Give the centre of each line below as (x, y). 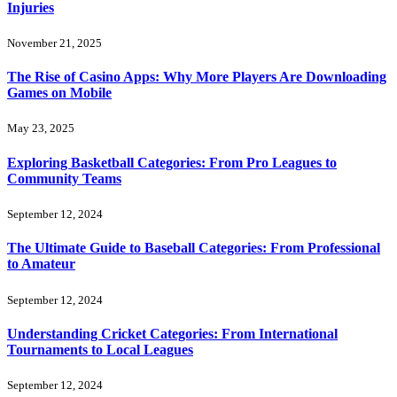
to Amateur (41, 264)
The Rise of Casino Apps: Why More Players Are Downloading (197, 77)
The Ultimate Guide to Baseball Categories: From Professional (194, 248)
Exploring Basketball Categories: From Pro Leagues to (172, 162)
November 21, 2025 (54, 43)
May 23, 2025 (41, 128)
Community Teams (64, 178)
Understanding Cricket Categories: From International (172, 333)
